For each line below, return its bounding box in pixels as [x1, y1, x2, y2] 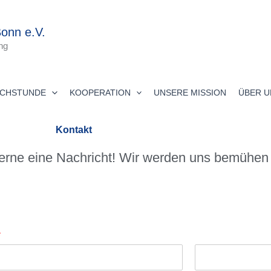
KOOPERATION [69, 88, 131, 97]
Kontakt [56, 125, 92, 135]
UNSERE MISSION [154, 88, 227, 97]
